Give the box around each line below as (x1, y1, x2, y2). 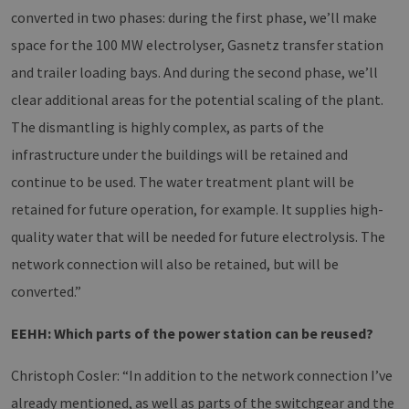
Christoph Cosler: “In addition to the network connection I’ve (11, 366, 393, 385)
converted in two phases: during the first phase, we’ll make (11, 8, 377, 27)
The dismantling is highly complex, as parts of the (11, 118, 324, 137)
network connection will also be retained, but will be (11, 255, 339, 274)
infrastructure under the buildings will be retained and (11, 145, 348, 164)
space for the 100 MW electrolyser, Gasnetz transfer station (11, 36, 383, 55)
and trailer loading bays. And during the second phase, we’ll (11, 63, 378, 82)
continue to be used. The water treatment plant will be (11, 173, 354, 192)
